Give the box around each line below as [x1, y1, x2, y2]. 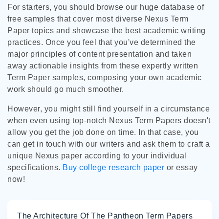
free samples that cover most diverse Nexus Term [7, 15, 189, 23]
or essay [164, 163, 198, 172]
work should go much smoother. [7, 85, 124, 93]
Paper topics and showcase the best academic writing [7, 26, 206, 35]
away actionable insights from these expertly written [7, 62, 198, 70]
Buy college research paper [63, 163, 164, 172]
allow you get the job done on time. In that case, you [7, 128, 199, 136]
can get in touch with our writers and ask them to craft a [7, 140, 210, 148]
